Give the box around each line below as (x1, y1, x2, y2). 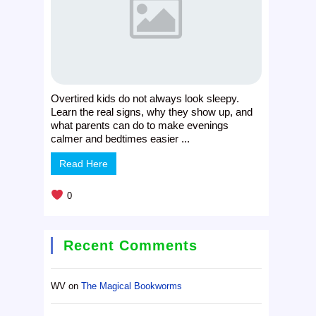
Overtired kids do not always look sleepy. (51, 92, 240, 104)
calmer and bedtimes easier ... (51, 132, 190, 145)
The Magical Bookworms (81, 280, 183, 291)
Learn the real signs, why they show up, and (51, 105, 253, 118)
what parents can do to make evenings (51, 119, 229, 131)
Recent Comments (63, 237, 198, 253)
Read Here (59, 157, 109, 169)
